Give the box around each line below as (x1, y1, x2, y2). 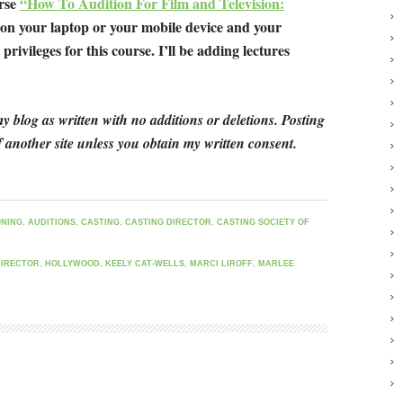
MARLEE (258, 258, 294, 268)
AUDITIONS (28, 217, 76, 227)
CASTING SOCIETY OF (217, 217, 309, 227)
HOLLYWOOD (45, 258, 100, 268)
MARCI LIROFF (190, 258, 253, 268)
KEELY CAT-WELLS (105, 258, 184, 268)
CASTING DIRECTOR (125, 217, 211, 227)
